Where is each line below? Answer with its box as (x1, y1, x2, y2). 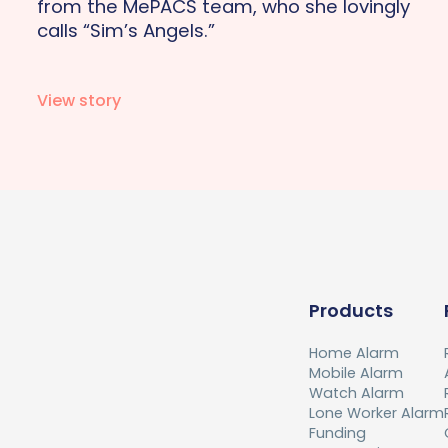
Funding (309, 423, 366, 444)
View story (37, 88, 122, 112)
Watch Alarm (309, 383, 404, 404)
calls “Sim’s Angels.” (37, 17, 216, 43)
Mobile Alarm (309, 363, 403, 384)
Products (309, 298, 393, 324)
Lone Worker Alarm (309, 403, 444, 424)
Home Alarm (309, 343, 399, 364)
